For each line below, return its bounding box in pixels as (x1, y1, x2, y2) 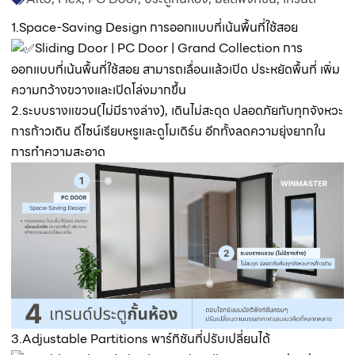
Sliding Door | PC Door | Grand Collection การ (35, 38, 303, 59)
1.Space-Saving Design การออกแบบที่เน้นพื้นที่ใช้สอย (11, 17, 298, 38)
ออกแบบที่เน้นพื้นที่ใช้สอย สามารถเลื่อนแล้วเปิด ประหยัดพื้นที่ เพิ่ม (11, 59, 340, 80)
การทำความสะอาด (11, 142, 105, 162)
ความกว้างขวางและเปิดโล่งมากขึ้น (11, 80, 186, 101)
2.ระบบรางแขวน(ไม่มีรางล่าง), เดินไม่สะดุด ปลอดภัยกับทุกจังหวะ (11, 101, 343, 121)
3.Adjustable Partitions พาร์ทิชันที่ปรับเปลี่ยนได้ (11, 329, 270, 349)
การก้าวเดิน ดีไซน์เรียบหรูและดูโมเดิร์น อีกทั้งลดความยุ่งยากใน (11, 121, 326, 142)
